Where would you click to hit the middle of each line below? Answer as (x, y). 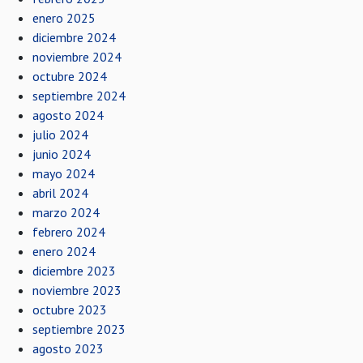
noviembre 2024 (77, 57)
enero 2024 (64, 251)
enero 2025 (64, 18)
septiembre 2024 (79, 96)
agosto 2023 (68, 348)
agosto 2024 (68, 115)
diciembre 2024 (74, 37)
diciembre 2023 (74, 271)
